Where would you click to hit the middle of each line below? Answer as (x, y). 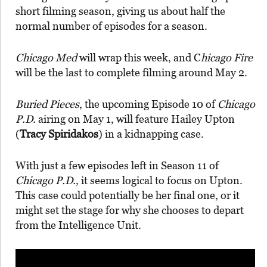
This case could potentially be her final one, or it (128, 195)
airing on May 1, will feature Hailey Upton (135, 119)
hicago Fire (227, 57)
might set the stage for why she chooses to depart (130, 210)
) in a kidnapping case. (151, 133)
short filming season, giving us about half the (120, 11)
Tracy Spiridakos (59, 133)
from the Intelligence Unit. (78, 225)
